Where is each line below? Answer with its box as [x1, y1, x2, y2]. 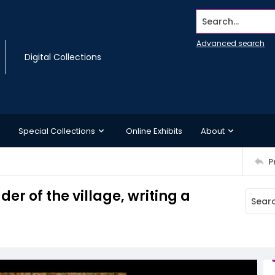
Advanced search [196, 38, 265, 48]
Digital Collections [25, 51, 101, 63]
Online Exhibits [126, 125, 182, 137]
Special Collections [18, 125, 95, 137]
